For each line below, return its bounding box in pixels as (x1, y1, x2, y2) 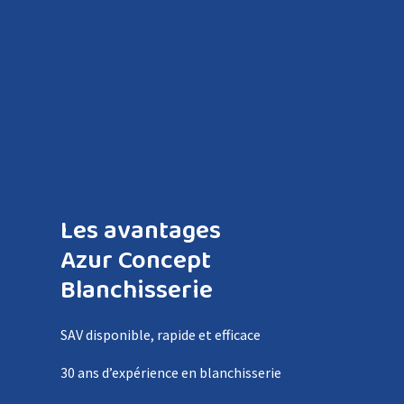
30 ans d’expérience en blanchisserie (60, 363, 282, 382)
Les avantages (60, 211, 222, 252)
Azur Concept (60, 241, 212, 282)
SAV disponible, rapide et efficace (60, 326, 262, 344)
